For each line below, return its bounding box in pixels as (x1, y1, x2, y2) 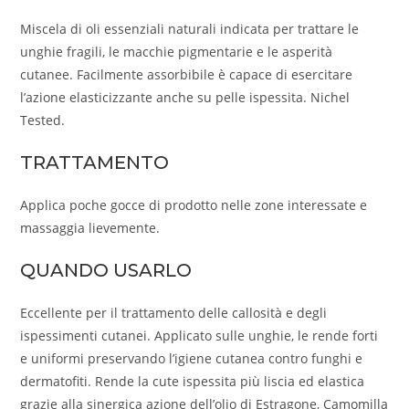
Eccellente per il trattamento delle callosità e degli (20, 304, 328, 322)
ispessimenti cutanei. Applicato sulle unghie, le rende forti (20, 327, 379, 345)
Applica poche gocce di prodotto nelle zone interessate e (20, 196, 368, 215)
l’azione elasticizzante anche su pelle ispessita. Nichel (20, 89, 351, 107)
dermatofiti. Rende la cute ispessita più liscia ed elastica (20, 372, 365, 391)
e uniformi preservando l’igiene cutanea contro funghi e (20, 350, 363, 368)
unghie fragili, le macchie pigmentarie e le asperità (20, 43, 333, 61)
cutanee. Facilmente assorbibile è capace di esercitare (20, 66, 353, 84)
